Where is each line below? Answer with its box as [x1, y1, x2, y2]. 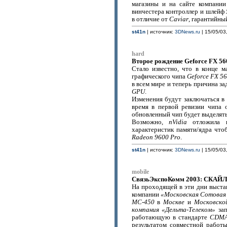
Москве [163, 199, 185, 206]
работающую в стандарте [131, 214, 210, 221]
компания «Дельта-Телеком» [131, 206, 216, 213]
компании [131, 191, 161, 198]
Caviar [169, 16, 188, 23]
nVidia [168, 119, 187, 126]
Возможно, [131, 119, 169, 126]
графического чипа [131, 73, 187, 80]
